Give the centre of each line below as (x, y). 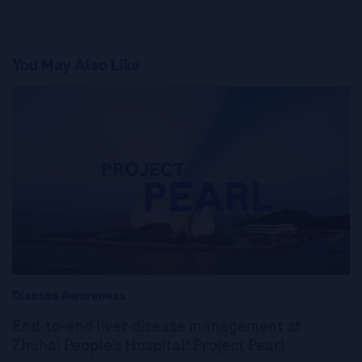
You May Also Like (76, 65)
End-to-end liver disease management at (157, 326)
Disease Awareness (69, 295)
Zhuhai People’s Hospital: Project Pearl (149, 345)
